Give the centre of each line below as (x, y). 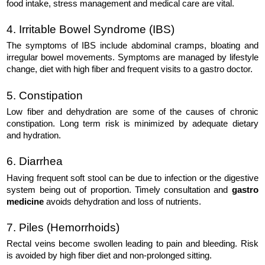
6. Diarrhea (35, 161)
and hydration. (34, 135)
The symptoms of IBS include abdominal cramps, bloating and (132, 46)
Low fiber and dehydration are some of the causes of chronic (132, 112)
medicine (25, 201)
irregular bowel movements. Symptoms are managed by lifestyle (132, 58)
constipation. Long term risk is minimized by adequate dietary (132, 123)
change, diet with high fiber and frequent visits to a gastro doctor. (130, 70)
